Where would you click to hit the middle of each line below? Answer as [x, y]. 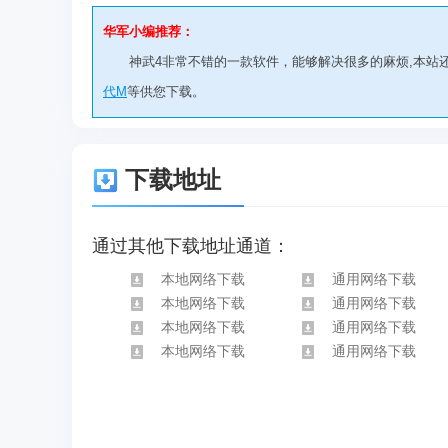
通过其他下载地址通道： [191, 246]
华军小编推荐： [148, 31]
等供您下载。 [166, 91]
